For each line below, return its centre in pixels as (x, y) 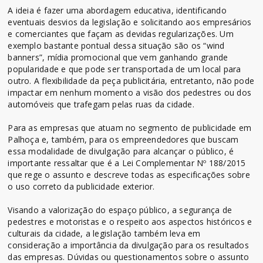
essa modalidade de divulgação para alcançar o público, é (121, 151)
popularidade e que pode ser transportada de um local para (124, 69)
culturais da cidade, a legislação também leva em (104, 233)
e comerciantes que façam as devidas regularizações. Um (121, 33)
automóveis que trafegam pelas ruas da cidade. (102, 104)
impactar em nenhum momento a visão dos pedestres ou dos (129, 92)
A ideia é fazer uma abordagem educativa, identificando (117, 10)
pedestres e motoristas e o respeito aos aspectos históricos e (130, 221)
